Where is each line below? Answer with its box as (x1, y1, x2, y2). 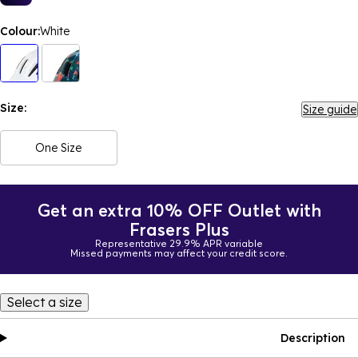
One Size (35, 141, 82, 155)
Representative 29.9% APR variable (95, 237, 263, 249)
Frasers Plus (129, 219, 229, 240)
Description (280, 331, 345, 345)
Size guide (303, 102, 356, 117)
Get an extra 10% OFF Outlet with (37, 200, 321, 221)
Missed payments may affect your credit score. (70, 247, 288, 259)
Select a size (6, 294, 82, 310)
